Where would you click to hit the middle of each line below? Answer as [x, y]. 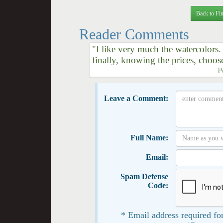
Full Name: [149, 137]
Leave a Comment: [136, 98]
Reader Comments [134, 34]
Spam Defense [144, 176]
